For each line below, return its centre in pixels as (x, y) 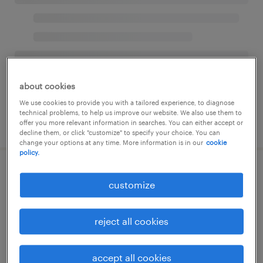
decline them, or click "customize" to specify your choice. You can (120, 133)
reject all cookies (131, 221)
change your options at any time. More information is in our (112, 143)
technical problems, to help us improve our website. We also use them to (131, 113)
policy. (30, 153)
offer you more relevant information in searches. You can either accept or (131, 123)
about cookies (48, 86)
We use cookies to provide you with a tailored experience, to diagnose (127, 103)
